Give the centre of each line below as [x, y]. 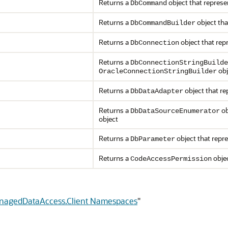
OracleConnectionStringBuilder [158, 71]
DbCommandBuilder [163, 23]
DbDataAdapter [157, 91]
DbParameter [153, 139]
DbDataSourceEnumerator [175, 111]
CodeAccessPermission [171, 159]
